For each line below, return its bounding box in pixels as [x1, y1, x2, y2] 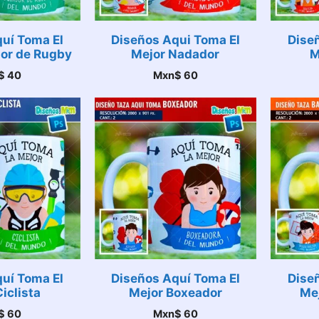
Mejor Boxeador [128, 286, 222, 300]
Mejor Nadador [131, 46, 220, 61]
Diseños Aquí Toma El [110, 271, 240, 286]
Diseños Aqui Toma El [110, 32, 240, 47]
